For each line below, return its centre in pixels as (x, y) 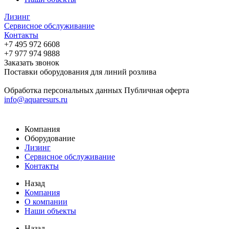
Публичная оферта (157, 90)
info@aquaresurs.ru (36, 99)
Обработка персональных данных (63, 90)
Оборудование (50, 138)
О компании (46, 202)
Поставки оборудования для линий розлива (80, 72)
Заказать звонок (32, 63)
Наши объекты (50, 211)
